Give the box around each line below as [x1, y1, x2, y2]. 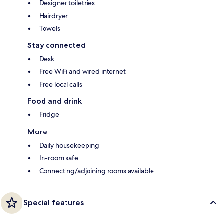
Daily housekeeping [39, 141, 99, 150]
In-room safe [39, 153, 78, 163]
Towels [39, 24, 60, 33]
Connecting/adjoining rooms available [39, 166, 154, 175]
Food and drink [27, 96, 82, 106]
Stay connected [27, 41, 86, 50]
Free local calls [39, 80, 82, 89]
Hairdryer [39, 11, 68, 21]
